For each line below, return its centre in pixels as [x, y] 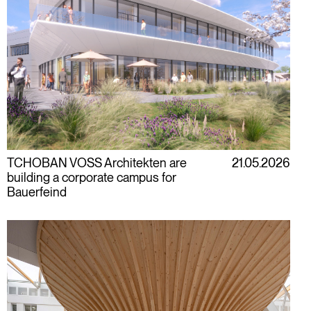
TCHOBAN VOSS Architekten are [97, 163]
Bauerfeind [37, 192]
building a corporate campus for [92, 177]
